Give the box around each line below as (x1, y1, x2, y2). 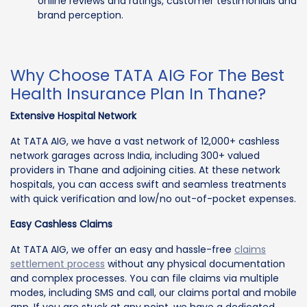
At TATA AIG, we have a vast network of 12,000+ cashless (10, 134, 280, 148)
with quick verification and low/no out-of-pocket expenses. (10, 191, 296, 206)
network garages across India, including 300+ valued (10, 148, 260, 162)
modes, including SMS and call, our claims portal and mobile (10, 285, 297, 299)
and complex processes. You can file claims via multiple (10, 271, 279, 285)
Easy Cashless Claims (10, 217, 112, 231)
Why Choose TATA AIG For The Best (10, 64, 284, 86)
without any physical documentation (105, 256, 285, 271)
